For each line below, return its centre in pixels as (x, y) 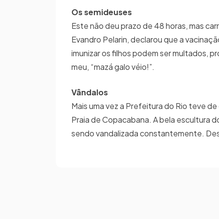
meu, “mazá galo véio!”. (113, 67)
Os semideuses (102, 12)
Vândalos (90, 92)
